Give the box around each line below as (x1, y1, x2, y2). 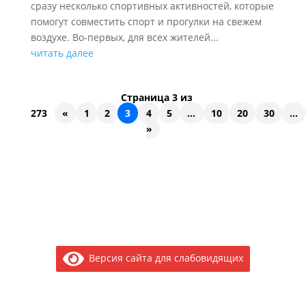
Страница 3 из (121, 90, 193, 104)
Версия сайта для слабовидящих (84, 251, 244, 264)
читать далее (30, 46, 94, 59)
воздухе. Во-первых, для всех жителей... (30, 30, 219, 44)
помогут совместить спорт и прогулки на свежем (30, 14, 262, 28)
